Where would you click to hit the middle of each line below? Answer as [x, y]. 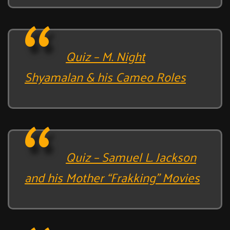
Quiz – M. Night [106, 56]
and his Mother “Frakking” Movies [112, 177]
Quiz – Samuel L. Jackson [131, 156]
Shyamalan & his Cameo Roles [105, 76]
